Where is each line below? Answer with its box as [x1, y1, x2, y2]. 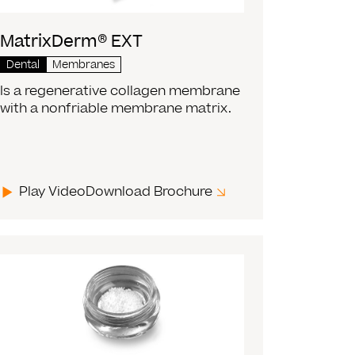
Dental [6, 57, 40, 74]
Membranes [52, 57, 115, 74]
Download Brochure [85, 182, 212, 202]
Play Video [18, 182, 86, 202]
